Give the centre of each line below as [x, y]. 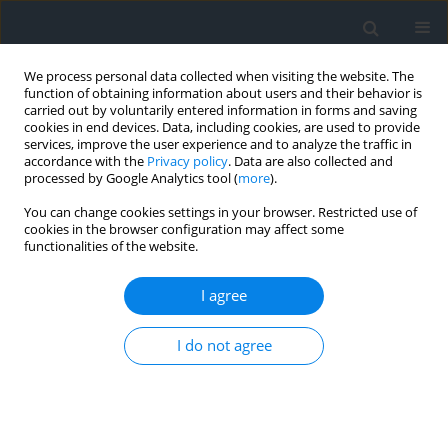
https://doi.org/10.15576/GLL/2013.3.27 [161, 431]
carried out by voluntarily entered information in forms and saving [220, 110]
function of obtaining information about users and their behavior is [223, 93]
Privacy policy [187, 161]
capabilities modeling [105, 350]
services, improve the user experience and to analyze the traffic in [218, 144]
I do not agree [224, 345]
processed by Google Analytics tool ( [131, 178]
